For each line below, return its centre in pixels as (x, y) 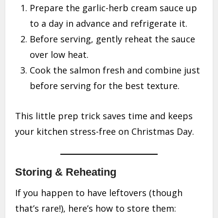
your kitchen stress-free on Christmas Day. (105, 132)
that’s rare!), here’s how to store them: (96, 209)
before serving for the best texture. (105, 86)
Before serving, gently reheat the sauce (113, 39)
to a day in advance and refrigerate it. (109, 24)
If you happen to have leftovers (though (99, 193)
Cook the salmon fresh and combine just (115, 70)
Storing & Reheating (66, 172)
